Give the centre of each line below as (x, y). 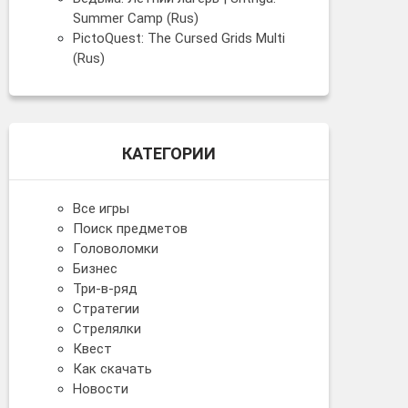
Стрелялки (107, 328)
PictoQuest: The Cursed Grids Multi (179, 38)
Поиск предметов (130, 228)
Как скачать (112, 368)
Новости (101, 388)
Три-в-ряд (105, 288)
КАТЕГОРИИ (169, 153)
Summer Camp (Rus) (136, 18)
